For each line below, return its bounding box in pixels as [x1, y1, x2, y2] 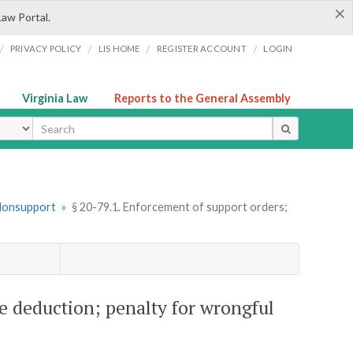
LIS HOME [98, 43, 140, 54]
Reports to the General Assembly [114, 91, 291, 105]
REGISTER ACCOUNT [156, 43, 247, 54]
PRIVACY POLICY [9, 43, 82, 54]
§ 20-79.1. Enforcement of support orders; [71, 200, 288, 214]
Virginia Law [22, 91, 87, 105]
